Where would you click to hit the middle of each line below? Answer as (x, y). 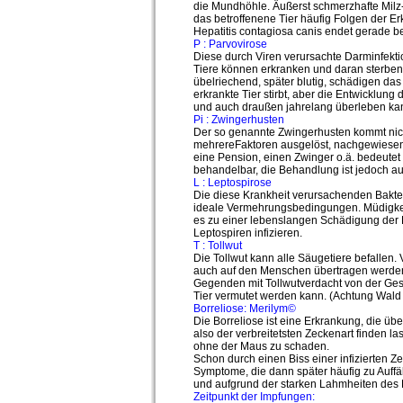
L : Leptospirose (232, 183)
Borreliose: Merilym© (244, 309)
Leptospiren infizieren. (247, 233)
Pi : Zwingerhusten (238, 120)
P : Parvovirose (230, 44)
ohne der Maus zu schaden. (261, 346)
